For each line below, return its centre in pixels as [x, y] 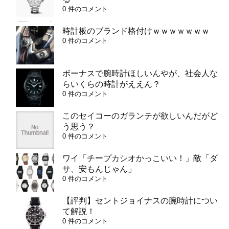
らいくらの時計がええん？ [111, 84]
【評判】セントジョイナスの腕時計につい [140, 201]
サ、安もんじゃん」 [99, 169]
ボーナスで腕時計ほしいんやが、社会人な [140, 74]
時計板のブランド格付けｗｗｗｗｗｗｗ [136, 31]
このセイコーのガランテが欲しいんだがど [140, 116]
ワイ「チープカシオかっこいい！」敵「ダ [140, 158]
